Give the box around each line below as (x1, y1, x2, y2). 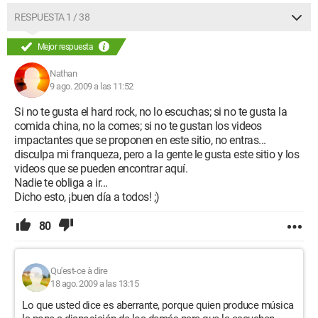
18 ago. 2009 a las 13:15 (50, 278, 138, 289)
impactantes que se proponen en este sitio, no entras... (14, 133, 266, 147)
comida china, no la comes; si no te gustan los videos (14, 119, 262, 133)
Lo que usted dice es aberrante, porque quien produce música (22, 299, 294, 312)
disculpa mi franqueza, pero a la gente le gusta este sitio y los (14, 148, 299, 161)
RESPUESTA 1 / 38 (14, 11, 89, 23)
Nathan (50, 68, 77, 79)
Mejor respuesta (35, 42, 95, 52)
